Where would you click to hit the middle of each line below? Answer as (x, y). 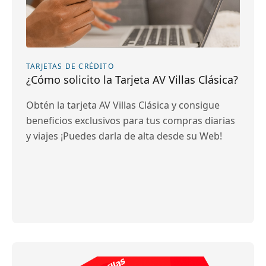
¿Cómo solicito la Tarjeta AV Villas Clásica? (132, 80)
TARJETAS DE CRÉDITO (70, 66)
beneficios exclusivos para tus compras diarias (131, 121)
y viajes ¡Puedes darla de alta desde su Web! (124, 136)
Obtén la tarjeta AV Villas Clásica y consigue (123, 105)
